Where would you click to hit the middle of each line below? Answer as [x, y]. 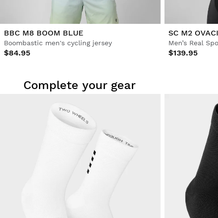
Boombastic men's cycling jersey [58, 43]
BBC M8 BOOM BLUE [44, 33]
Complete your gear [80, 85]
